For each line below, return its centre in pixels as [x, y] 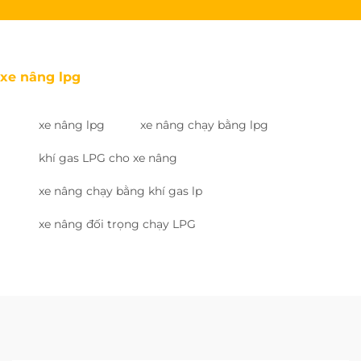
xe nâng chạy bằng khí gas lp [120, 191]
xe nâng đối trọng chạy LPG [117, 224]
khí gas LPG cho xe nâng [108, 158]
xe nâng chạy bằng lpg [204, 124]
